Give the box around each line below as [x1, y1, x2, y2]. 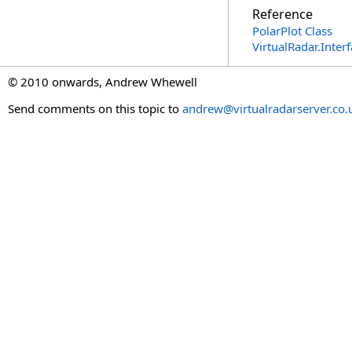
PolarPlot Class [252, 23, 332, 38]
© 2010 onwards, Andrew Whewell [8, 74, 197, 90]
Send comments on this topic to [8, 101, 182, 116]
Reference [252, 5, 313, 23]
